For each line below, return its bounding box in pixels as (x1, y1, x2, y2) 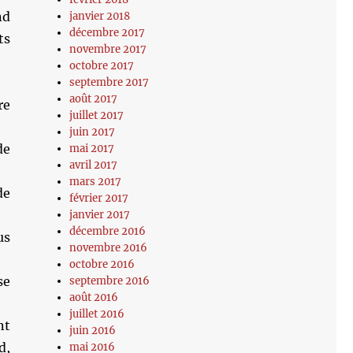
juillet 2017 (69, 109, 124, 122)
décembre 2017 (69, 26, 146, 39)
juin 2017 (69, 125, 116, 139)
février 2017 (69, 191, 129, 205)
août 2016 (69, 291, 119, 304)
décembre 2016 (69, 225, 147, 238)
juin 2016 (69, 324, 117, 337)
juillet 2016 (69, 307, 125, 321)
